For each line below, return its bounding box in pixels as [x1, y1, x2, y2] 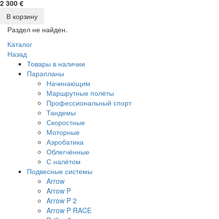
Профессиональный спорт [46, 98, 131, 108]
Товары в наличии [27, 59, 85, 68]
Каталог [7, 39, 32, 49]
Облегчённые [46, 147, 89, 156]
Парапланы [27, 68, 64, 78]
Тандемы [46, 108, 76, 117]
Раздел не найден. [7, 24, 67, 34]
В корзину [6, 11, 38, 21]
